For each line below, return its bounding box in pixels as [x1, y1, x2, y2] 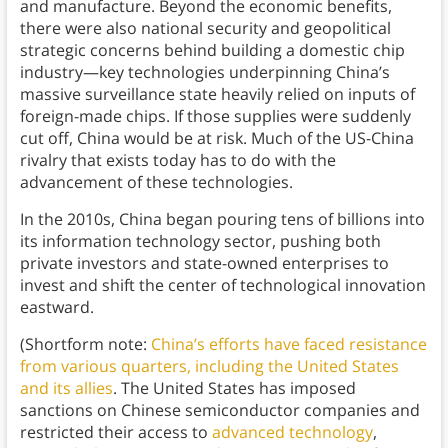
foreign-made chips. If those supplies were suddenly [19, 105, 411, 128]
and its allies [19, 377, 113, 400]
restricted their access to [19, 421, 212, 444]
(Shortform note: [19, 333, 151, 356]
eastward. [19, 296, 98, 319]
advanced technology [211, 421, 373, 444]
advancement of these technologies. [19, 171, 293, 194]
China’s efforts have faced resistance [150, 333, 427, 356]
